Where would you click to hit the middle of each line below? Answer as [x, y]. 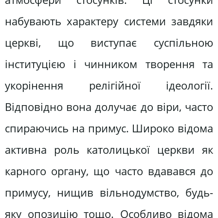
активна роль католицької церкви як [109, 149]
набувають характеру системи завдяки [109, 21]
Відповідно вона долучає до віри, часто [109, 107]
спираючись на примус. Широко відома [109, 128]
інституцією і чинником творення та [109, 64]
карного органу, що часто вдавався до [109, 171]
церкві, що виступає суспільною [109, 42]
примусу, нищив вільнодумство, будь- [109, 192]
